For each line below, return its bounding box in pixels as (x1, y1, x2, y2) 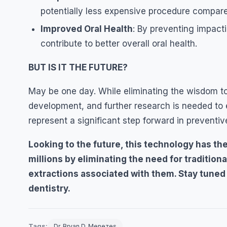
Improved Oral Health (41, 24, 133, 34)
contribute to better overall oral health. (41, 39, 197, 49)
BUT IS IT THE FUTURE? (28, 62, 128, 73)
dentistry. (28, 183, 70, 194)
